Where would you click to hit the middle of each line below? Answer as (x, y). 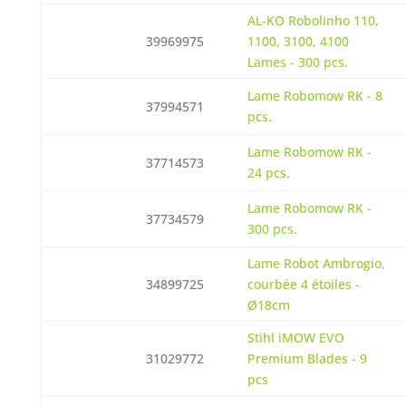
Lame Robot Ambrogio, (316, 263)
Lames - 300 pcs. (297, 62)
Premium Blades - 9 (307, 358)
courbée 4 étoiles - (303, 284)
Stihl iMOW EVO (295, 338)
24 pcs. (268, 173)
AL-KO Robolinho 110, (313, 20)
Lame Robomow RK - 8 (314, 96)
